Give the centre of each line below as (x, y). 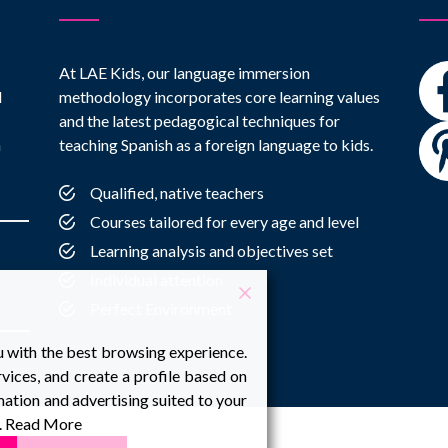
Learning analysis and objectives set (211, 250)
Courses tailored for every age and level (224, 221)
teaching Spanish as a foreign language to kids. (216, 144)
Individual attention (156, 279)
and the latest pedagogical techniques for (199, 120)
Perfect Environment (161, 308)
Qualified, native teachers (177, 192)
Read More (43, 423)
